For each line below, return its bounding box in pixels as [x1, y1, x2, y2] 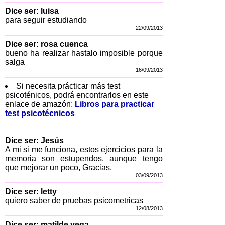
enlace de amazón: [5, 99, 75, 108]
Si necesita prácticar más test [16, 81, 120, 90]
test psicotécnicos [5, 108, 75, 118]
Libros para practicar [75, 99, 154, 108]
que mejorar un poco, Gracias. [5, 163, 112, 172]
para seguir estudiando [5, 15, 87, 24]
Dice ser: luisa [5, 6, 59, 15]
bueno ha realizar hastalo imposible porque [5, 48, 163, 57]
